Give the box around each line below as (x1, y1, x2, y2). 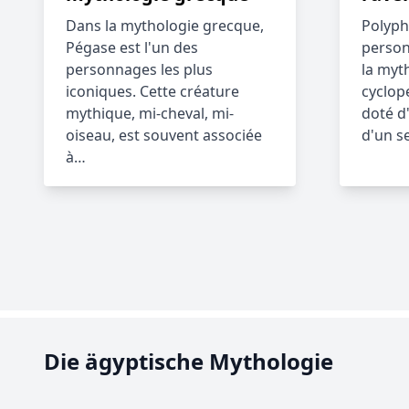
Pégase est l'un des (66, 37, 198, 58)
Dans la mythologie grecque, (66, 16, 264, 36)
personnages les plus (66, 59, 213, 79)
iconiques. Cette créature (66, 81, 239, 101)
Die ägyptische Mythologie (44, 346, 333, 376)
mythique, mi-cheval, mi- (66, 103, 234, 123)
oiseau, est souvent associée (66, 125, 262, 145)
